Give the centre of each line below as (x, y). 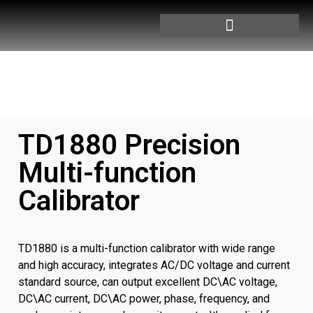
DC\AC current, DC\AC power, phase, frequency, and (144, 299)
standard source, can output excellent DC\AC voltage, (148, 282)
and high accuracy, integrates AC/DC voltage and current (154, 265)
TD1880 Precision (129, 145)
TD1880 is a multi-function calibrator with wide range (147, 248)
